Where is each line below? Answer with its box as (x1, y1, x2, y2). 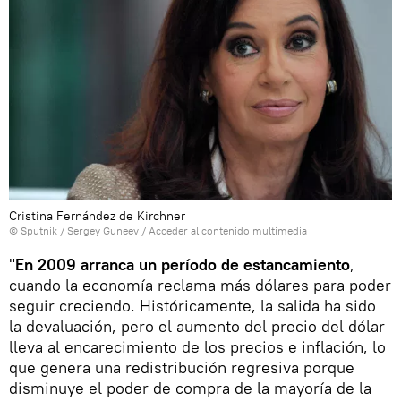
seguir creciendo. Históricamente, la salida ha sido (9, 294, 376, 316)
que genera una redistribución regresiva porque (9, 356, 354, 378)
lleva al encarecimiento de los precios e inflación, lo (9, 336, 386, 357)
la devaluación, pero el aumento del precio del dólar (9, 315, 385, 337)
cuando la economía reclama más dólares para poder (9, 274, 391, 295)
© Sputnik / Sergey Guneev (9, 223, 139, 237)
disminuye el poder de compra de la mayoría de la (9, 377, 371, 398)
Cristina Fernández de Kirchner (9, 207, 185, 224)
